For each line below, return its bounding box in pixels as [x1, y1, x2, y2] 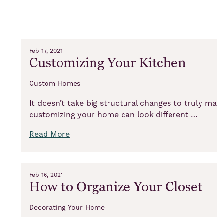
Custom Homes [29, 79, 80, 88]
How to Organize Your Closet [29, 178, 202, 195]
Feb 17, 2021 [29, 47, 62, 55]
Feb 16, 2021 [29, 171, 63, 179]
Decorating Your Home [29, 203, 105, 212]
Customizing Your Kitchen [29, 54, 186, 71]
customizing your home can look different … [29, 109, 198, 120]
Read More [29, 129, 70, 139]
